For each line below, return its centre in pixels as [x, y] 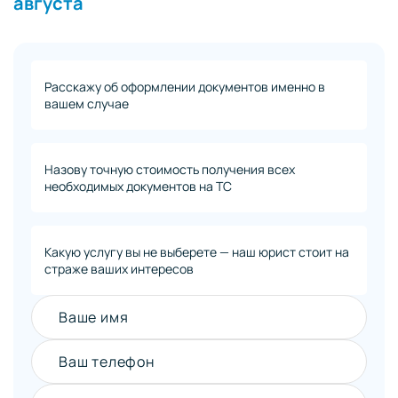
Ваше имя [94, 317]
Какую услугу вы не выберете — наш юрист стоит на [197, 251]
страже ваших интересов [119, 268]
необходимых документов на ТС [138, 186]
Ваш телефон [107, 361]
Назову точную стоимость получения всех [170, 169]
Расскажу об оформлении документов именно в [185, 86]
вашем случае [87, 103]
